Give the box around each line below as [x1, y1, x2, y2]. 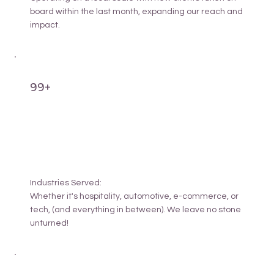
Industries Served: [29, 178, 102, 187]
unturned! [29, 218, 70, 228]
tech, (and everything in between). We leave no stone [29, 205, 241, 214]
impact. [29, 21, 60, 30]
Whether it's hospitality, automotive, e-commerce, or [29, 191, 239, 201]
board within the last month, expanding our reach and [29, 7, 243, 17]
